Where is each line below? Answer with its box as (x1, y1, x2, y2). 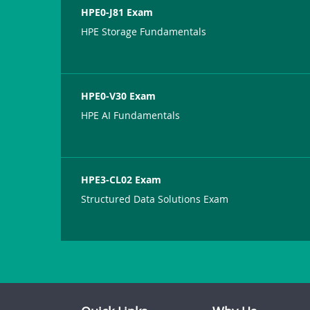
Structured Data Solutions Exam (81, 192, 229, 206)
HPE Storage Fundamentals (81, 24, 207, 38)
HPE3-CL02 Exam (81, 172, 162, 186)
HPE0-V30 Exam (81, 89, 156, 102)
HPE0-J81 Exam (81, 5, 154, 19)
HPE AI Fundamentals (81, 108, 181, 122)
